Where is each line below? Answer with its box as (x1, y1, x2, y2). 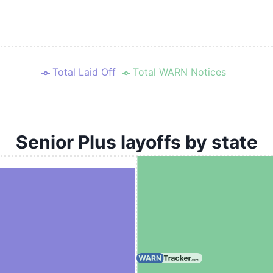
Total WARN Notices (132, 66, 226, 78)
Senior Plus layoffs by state (15, 131, 258, 153)
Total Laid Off (52, 66, 116, 78)
